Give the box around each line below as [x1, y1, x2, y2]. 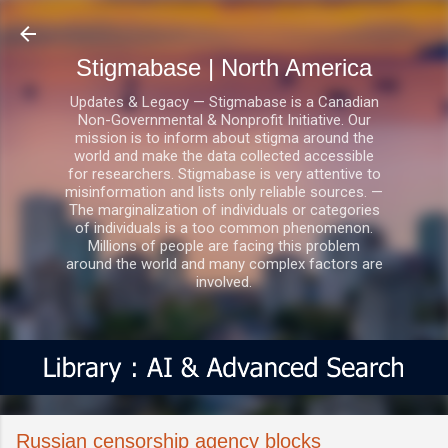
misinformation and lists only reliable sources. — [65, 183, 383, 201]
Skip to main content [156, 16, 292, 34]
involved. [196, 273, 252, 291]
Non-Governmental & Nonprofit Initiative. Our [77, 111, 371, 129]
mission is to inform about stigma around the [74, 129, 374, 147]
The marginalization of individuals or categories [68, 201, 380, 219]
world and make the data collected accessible [74, 147, 374, 165]
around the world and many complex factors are [65, 255, 383, 273]
